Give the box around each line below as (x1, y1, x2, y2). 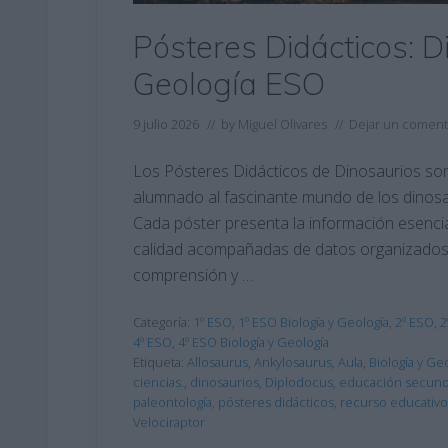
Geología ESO (133, 63, 325, 103)
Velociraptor (133, 412, 205, 431)
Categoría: (133, 312, 193, 331)
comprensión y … (133, 263, 253, 286)
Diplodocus (265, 372, 333, 391)
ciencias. (133, 372, 184, 391)
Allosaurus (187, 352, 248, 371)
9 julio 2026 (133, 114, 199, 133)
